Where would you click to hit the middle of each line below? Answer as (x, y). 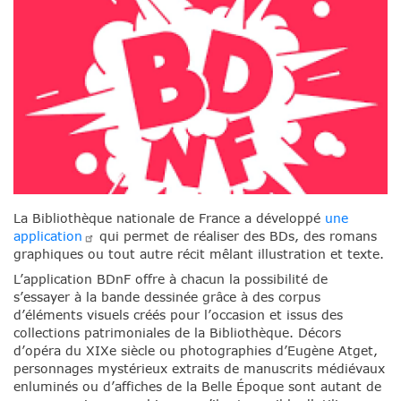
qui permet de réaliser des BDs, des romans (236, 235)
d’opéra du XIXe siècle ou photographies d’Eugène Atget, (196, 351)
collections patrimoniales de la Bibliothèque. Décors (177, 333)
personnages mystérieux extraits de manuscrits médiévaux (199, 369)
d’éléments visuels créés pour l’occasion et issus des (178, 315)
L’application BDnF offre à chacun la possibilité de (171, 279)
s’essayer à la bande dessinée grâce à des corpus (167, 297)
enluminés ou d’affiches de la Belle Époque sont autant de (197, 387)
